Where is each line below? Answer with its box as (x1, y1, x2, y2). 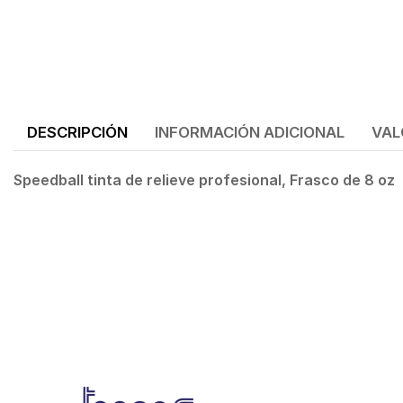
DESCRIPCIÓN (27, 123, 128, 142)
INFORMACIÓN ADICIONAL (155, 123, 345, 142)
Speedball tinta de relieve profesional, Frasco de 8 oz (13, 171, 399, 190)
